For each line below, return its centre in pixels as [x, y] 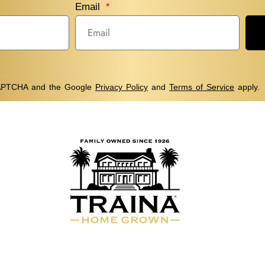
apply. [247, 87]
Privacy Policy [122, 87]
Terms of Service [202, 87]
